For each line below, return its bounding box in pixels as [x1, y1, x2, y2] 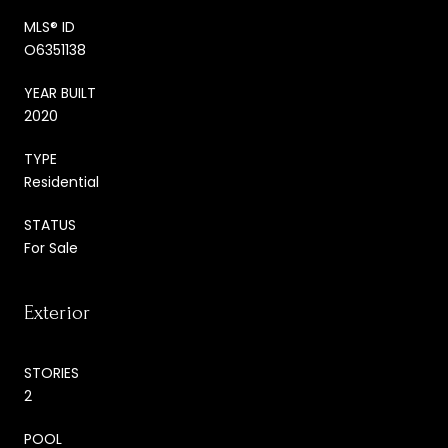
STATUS [24, 215, 76, 236]
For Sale [24, 238, 78, 259]
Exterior [24, 302, 90, 325]
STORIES [24, 363, 79, 384]
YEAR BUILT [24, 83, 96, 104]
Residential [24, 172, 99, 193]
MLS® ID [24, 17, 75, 38]
